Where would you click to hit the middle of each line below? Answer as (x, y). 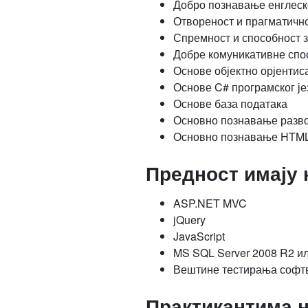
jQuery (189, 220)
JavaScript (199, 236)
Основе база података (230, 103)
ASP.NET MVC (210, 203)
